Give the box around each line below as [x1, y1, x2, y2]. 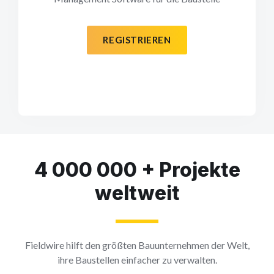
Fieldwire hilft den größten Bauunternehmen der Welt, [24, 239, 250, 251]
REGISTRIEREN [103, 34, 171, 45]
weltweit [94, 180, 180, 205]
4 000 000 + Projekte [34, 157, 240, 182]
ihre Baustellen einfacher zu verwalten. [57, 253, 217, 265]
